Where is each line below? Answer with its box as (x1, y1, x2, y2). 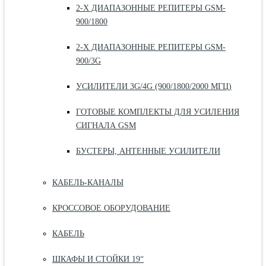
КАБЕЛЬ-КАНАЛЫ (52, 178, 123, 187)
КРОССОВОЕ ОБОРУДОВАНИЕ (52, 203, 170, 213)
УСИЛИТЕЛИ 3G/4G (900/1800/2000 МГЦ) (76, 81, 232, 91)
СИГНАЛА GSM (76, 121, 136, 130)
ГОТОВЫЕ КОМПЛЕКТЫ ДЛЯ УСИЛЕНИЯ (76, 107, 239, 116)
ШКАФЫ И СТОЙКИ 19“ (52, 254, 144, 264)
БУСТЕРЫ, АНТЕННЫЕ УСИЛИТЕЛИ (76, 146, 220, 156)
